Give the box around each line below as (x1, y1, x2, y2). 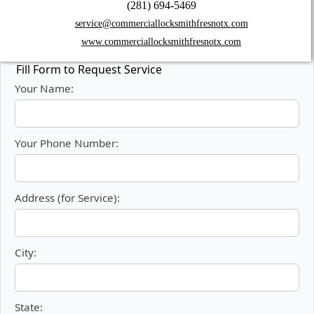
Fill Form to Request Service (16, 62, 162, 78)
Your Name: (15, 81, 74, 96)
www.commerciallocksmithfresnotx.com (81, 36, 242, 48)
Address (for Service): (15, 191, 120, 205)
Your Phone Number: (15, 136, 118, 151)
